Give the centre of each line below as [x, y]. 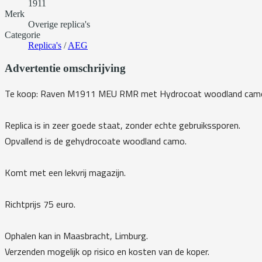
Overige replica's [59, 25]
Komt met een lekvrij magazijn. [65, 172]
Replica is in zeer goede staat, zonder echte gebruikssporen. [123, 125]
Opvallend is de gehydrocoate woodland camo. [96, 141]
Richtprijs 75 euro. [40, 204]
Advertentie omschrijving [65, 68]
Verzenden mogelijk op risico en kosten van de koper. [107, 251]
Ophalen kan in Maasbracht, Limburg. [76, 235]
